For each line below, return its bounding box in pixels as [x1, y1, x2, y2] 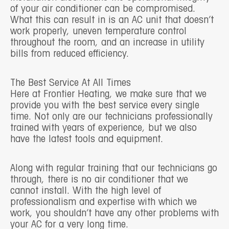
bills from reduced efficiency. [10, 49, 129, 59]
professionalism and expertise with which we [10, 197, 197, 207]
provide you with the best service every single [10, 101, 199, 110]
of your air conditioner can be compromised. [10, 4, 195, 14]
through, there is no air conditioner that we [10, 175, 188, 185]
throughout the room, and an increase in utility [10, 38, 204, 48]
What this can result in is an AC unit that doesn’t [10, 15, 214, 25]
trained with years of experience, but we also [10, 123, 197, 133]
